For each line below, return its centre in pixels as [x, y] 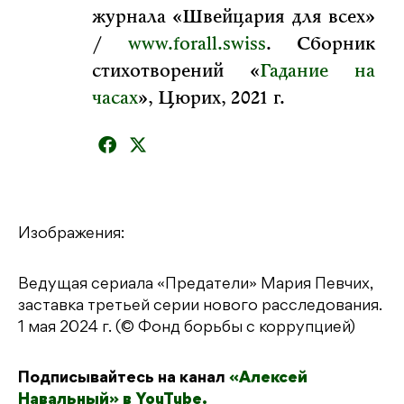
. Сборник [321, 45]
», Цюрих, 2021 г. [211, 99]
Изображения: [71, 235]
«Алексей [268, 379]
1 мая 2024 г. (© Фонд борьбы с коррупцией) [187, 329]
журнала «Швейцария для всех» [234, 18]
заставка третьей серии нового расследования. [200, 307]
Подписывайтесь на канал [124, 379]
